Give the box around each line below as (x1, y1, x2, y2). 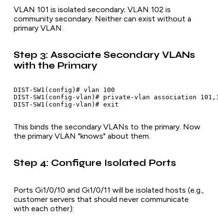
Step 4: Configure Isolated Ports (14, 158, 176, 169)
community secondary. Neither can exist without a (14, 14, 191, 24)
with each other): (14, 203, 74, 213)
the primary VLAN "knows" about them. (14, 131, 150, 141)
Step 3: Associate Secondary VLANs (14, 49, 195, 60)
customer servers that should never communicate (14, 194, 189, 204)
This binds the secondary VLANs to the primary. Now (14, 122, 200, 132)
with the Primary (14, 60, 97, 71)
